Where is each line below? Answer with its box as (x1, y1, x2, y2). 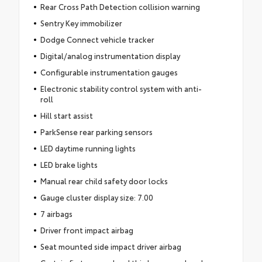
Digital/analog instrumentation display (40, 50, 180, 61)
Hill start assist (40, 110, 93, 121)
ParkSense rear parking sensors (40, 126, 153, 137)
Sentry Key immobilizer (40, 18, 122, 29)
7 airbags (40, 208, 73, 219)
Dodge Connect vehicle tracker (40, 34, 154, 45)
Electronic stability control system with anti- (40, 83, 202, 94)
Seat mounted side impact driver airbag (40, 241, 181, 252)
